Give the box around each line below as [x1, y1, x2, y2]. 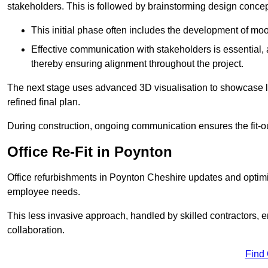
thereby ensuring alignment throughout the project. [31, 59, 243, 69]
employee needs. [7, 187, 80, 197]
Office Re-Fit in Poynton [7, 144, 172, 160]
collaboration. [7, 225, 65, 236]
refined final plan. [7, 97, 80, 108]
